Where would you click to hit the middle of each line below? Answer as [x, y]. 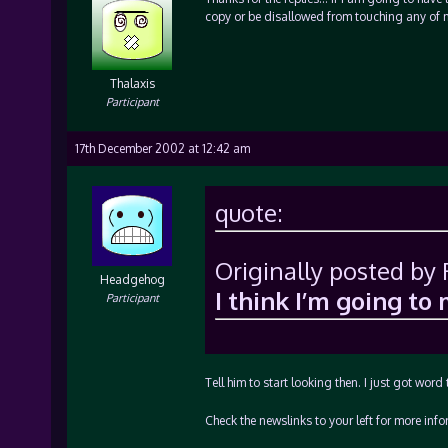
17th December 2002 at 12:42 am [162, 148]
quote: [248, 212]
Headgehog [132, 279]
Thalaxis [132, 83]
